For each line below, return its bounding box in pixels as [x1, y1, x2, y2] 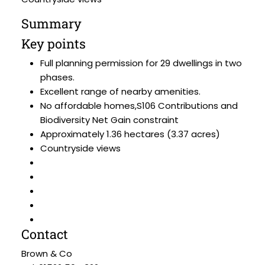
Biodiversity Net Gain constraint [40, 114, 179, 126]
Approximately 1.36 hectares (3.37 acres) [40, 128, 220, 140]
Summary [21, 15, 82, 32]
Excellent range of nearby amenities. [40, 85, 201, 98]
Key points [21, 35, 86, 52]
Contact [21, 225, 68, 243]
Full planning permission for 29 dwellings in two [40, 57, 242, 69]
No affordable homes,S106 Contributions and [40, 99, 238, 112]
